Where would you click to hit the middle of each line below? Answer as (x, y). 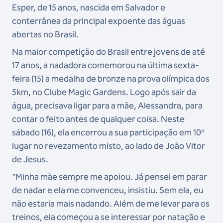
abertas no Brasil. (45, 34)
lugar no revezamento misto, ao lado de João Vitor (109, 146)
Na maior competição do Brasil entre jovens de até (109, 52)
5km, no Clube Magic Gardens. (71, 92)
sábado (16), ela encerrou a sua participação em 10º (108, 132)
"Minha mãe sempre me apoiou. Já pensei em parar (110, 176)
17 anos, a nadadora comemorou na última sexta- (106, 65)
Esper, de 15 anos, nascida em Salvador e (89, 7)
